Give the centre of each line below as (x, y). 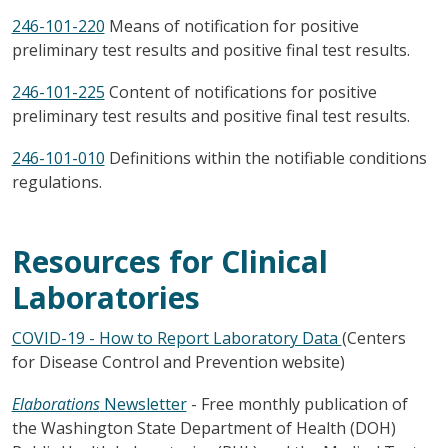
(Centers (373, 337)
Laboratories (105, 297)
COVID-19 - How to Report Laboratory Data (176, 337)
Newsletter (143, 403)
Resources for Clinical (169, 261)
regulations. (56, 181)
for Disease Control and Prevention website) (178, 361)
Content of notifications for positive (240, 91)
